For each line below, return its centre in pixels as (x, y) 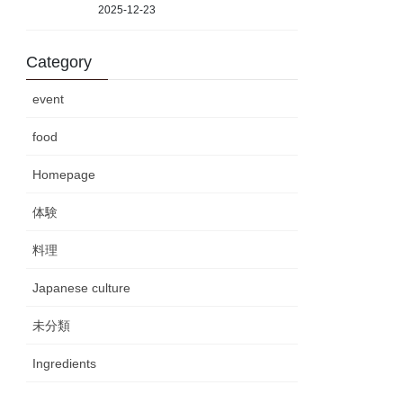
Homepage (64, 174)
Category (59, 62)
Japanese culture (82, 287)
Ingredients (65, 363)
